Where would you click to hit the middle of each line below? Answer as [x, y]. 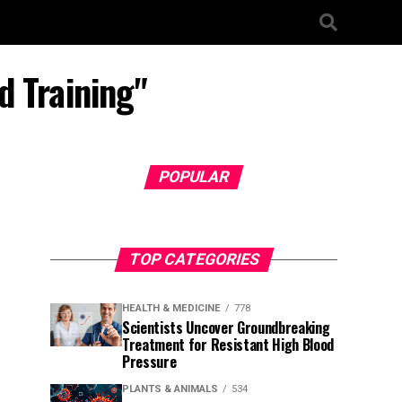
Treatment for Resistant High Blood [228, 345]
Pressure [149, 362]
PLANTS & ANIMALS [170, 389]
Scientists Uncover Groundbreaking [226, 328]
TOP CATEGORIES [194, 259]
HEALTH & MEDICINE [171, 308]
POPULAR [194, 177]
